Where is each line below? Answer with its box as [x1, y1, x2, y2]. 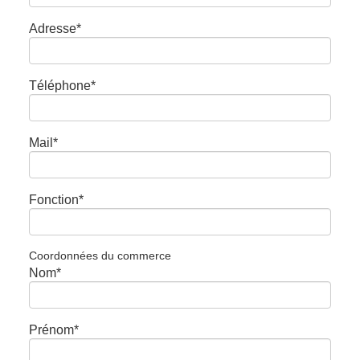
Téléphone [28, 78, 91, 92]
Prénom [28, 322, 74, 337]
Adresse [28, 21, 76, 35]
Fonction [28, 192, 79, 207]
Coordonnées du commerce [28, 249, 171, 262]
